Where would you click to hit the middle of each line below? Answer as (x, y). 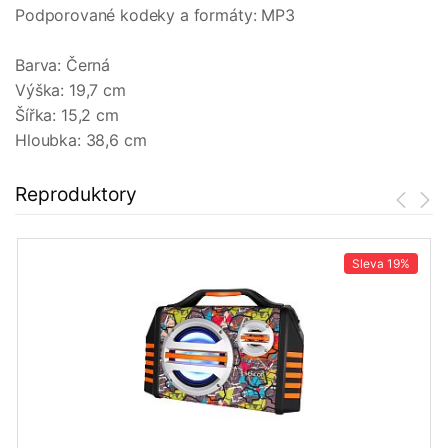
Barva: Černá (63, 65)
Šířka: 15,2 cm (67, 115)
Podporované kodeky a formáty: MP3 (155, 15)
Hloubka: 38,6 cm (81, 140)
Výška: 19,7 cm (70, 90)
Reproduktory (76, 194)
